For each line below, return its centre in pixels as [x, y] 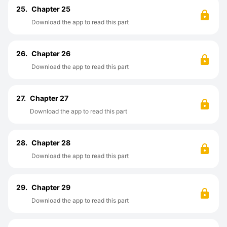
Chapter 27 [49, 98]
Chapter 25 [51, 9]
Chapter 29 [51, 187]
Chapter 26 [51, 53]
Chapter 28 [51, 143]
